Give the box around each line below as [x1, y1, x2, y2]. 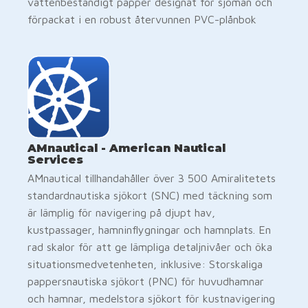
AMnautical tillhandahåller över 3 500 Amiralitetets [27, 171, 276, 184]
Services [27, 153, 83, 166]
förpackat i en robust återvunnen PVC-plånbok [27, 12, 256, 25]
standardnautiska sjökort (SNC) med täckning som [27, 188, 272, 201]
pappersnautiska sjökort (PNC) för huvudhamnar [27, 274, 264, 287]
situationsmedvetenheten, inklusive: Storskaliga [27, 257, 263, 270]
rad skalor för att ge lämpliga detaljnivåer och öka [27, 240, 272, 253]
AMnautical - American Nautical [27, 141, 225, 155]
